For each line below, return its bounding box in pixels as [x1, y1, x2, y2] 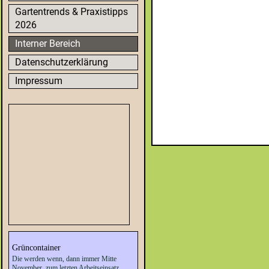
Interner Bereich [15, 38, 80, 49]
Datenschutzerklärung [15, 56, 108, 68]
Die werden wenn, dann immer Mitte [12, 255, 116, 263]
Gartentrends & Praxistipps [15, 6, 128, 17]
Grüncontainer [12, 243, 61, 252]
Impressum [15, 75, 62, 86]
